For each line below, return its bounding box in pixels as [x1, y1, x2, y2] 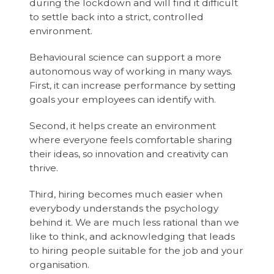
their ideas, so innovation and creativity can [29, 147, 229, 160]
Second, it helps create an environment [29, 119, 217, 131]
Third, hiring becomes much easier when [29, 188, 223, 200]
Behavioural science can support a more [29, 51, 222, 63]
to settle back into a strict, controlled [29, 10, 204, 23]
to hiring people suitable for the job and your [29, 244, 244, 256]
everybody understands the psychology [29, 202, 219, 214]
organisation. [29, 258, 92, 270]
